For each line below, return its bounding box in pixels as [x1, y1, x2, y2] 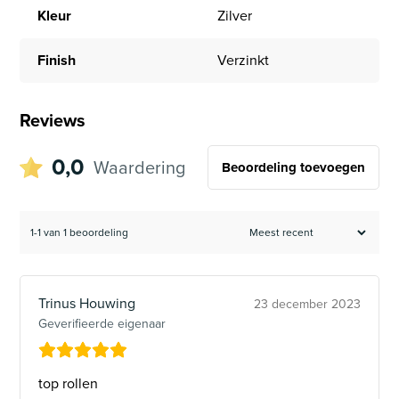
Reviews [20, 106, 86, 134]
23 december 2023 [253, 295, 361, 314]
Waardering [94, 154, 186, 182]
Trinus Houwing [38, 293, 136, 314]
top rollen [38, 373, 99, 395]
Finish [37, 49, 77, 70]
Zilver [217, 4, 252, 26]
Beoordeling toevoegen [221, 158, 365, 178]
